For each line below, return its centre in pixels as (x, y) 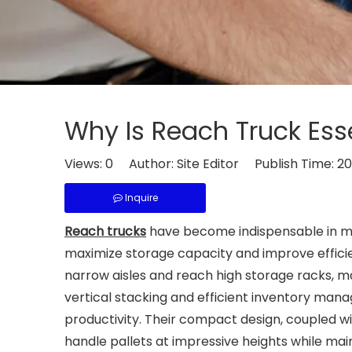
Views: (85, 164)
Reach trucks (105, 231)
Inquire (141, 198)
